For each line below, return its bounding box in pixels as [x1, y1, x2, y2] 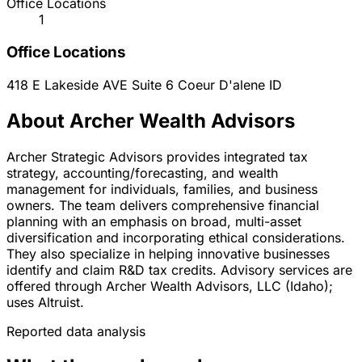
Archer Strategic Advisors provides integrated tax [6, 148, 308, 165]
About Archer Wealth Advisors [6, 108, 295, 133]
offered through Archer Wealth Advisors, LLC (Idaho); [6, 277, 333, 294]
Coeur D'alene [178, 76, 265, 93]
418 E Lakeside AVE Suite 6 [6, 76, 178, 93]
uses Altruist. [6, 293, 84, 310]
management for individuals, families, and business [6, 180, 318, 197]
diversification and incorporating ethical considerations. [6, 229, 345, 246]
